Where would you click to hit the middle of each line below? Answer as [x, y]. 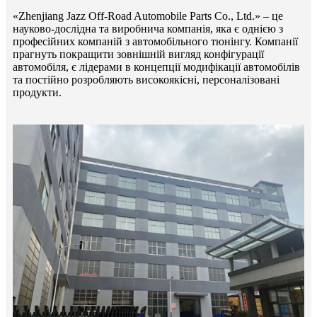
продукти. [37, 93]
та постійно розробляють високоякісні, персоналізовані [146, 80]
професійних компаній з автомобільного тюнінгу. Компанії [155, 42]
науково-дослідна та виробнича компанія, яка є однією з [148, 29]
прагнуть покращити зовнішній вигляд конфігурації [138, 54]
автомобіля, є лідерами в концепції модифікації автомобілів [156, 67]
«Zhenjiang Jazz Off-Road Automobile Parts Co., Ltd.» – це [148, 16]
